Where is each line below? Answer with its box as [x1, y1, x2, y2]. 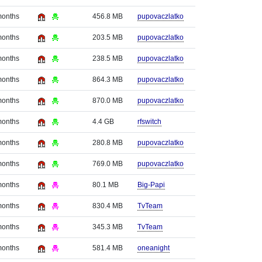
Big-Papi [137, 181, 165, 189]
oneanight [137, 244, 170, 252]
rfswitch [137, 118, 161, 126]
